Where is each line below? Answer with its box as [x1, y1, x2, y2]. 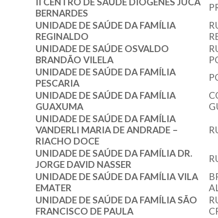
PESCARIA [36, 77, 79, 89]
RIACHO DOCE [36, 135, 99, 147]
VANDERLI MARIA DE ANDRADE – [36, 124, 178, 136]
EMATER [36, 182, 72, 194]
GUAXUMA [36, 101, 83, 112]
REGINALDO [36, 31, 89, 42]
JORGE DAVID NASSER [36, 159, 131, 170]
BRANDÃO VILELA [36, 54, 113, 66]
